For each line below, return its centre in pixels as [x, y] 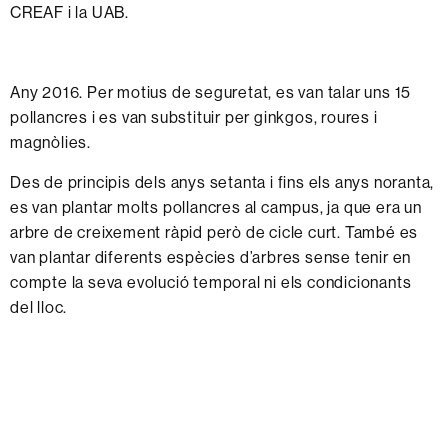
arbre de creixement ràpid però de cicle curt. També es [214, 231]
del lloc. [39, 306]
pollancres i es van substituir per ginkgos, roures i [194, 116]
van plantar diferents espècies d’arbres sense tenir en [211, 256]
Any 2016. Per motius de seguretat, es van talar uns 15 [211, 91]
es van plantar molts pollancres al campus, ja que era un [216, 206]
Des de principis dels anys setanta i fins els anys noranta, [222, 181]
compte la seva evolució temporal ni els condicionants [211, 281]
